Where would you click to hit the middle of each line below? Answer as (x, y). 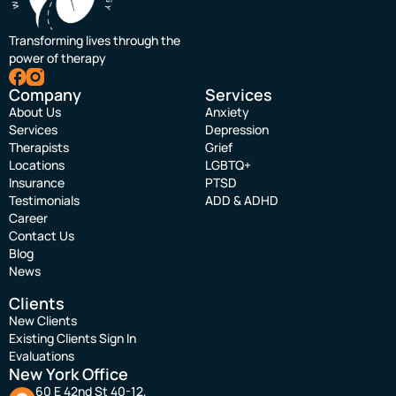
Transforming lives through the (95, 41)
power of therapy (57, 58)
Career (28, 218)
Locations (37, 165)
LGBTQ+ (228, 165)
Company (45, 95)
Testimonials (44, 201)
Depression (237, 130)
